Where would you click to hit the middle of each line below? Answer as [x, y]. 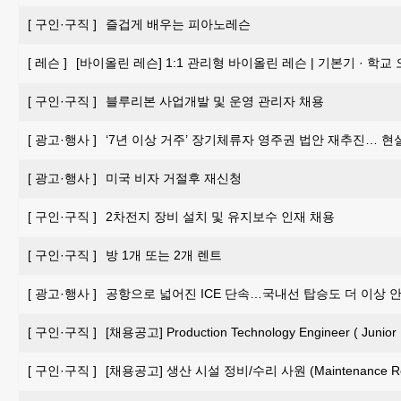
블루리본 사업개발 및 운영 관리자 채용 [215, 101]
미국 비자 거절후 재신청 [174, 178]
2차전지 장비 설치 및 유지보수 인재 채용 [220, 216]
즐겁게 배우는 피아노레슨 [178, 24]
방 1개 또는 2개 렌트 [164, 255]
